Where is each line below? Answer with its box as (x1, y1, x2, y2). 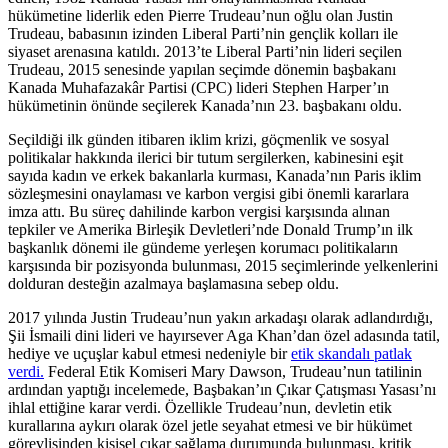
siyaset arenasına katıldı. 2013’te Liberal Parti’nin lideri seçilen (8, 43, 402, 61)
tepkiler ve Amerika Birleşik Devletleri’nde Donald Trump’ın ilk (8, 221, 413, 239)
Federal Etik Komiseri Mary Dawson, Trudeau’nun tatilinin (44, 363, 422, 381)
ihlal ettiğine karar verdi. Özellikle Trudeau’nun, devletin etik (8, 399, 392, 417)
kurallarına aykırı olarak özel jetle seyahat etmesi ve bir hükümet (8, 417, 412, 435)
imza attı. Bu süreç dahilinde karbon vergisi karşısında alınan (8, 203, 390, 221)
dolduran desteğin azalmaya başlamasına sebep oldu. (8, 275, 339, 293)
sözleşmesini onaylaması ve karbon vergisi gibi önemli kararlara (8, 185, 409, 203)
